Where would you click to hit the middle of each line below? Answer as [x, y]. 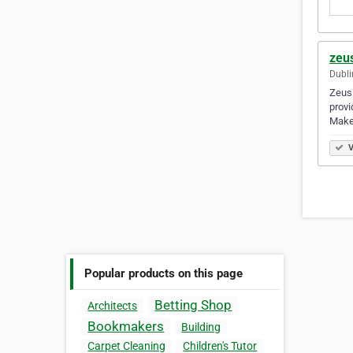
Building [201, 327]
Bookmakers [126, 327]
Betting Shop [193, 305]
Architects [113, 306]
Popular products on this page [164, 273]
